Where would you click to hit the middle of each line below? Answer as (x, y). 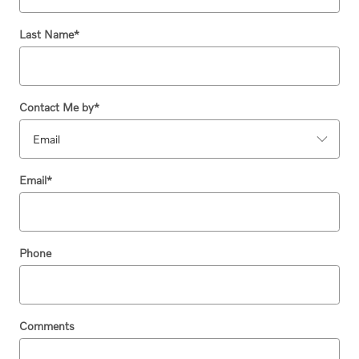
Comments (47, 325)
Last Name (46, 34)
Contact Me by (56, 107)
